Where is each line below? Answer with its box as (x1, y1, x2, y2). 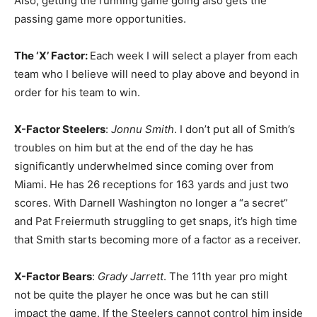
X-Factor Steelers (14, 122, 105, 136)
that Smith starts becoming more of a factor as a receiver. (14, 232, 301, 246)
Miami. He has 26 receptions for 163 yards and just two (14, 177, 289, 191)
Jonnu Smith (111, 122, 174, 136)
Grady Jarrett (98, 269, 163, 283)
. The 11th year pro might (163, 269, 287, 283)
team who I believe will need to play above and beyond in (14, 67, 299, 81)
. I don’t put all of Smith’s (174, 122, 295, 136)
